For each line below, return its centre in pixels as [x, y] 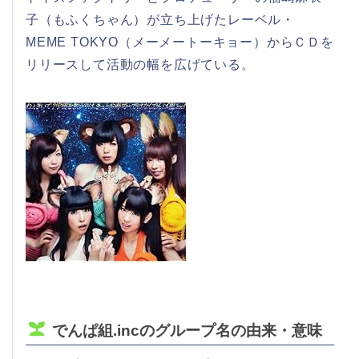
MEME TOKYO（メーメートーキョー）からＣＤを [180, 42]
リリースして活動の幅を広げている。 [140, 65]
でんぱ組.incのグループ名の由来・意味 [187, 331]
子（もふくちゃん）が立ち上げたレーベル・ [160, 20]
